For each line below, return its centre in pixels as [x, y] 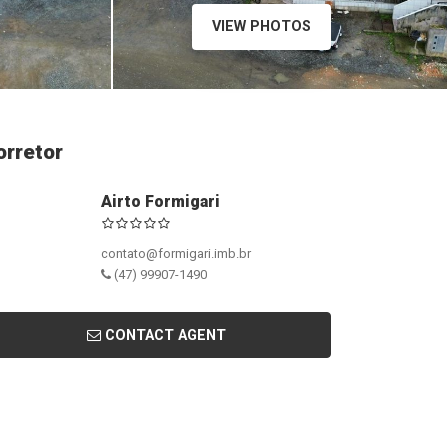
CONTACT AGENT [165, 335]
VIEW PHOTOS [261, 26]
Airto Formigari [160, 201]
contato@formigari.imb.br [176, 253]
